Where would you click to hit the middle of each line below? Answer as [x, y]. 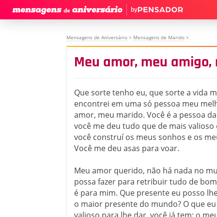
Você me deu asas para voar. [127, 148]
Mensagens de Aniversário [97, 37]
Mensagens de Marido [159, 37]
